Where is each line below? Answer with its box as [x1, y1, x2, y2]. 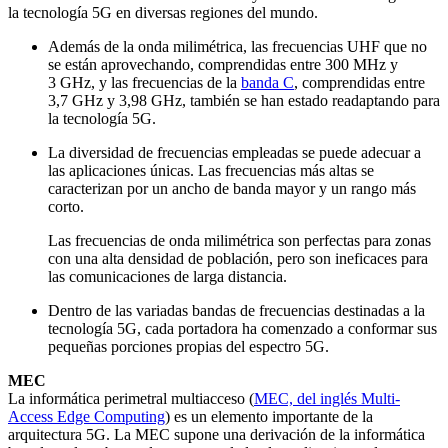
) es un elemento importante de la [165, 408, 373, 426]
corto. [48, 198, 88, 216]
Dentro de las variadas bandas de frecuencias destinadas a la [48, 302, 425, 320]
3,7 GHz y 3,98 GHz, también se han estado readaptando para [48, 92, 440, 110]
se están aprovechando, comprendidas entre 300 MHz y [48, 56, 398, 74]
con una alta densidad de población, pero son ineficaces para [48, 250, 428, 268]
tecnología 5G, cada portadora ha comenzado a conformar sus [48, 320, 437, 338]
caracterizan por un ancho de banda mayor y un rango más [48, 180, 416, 198]
